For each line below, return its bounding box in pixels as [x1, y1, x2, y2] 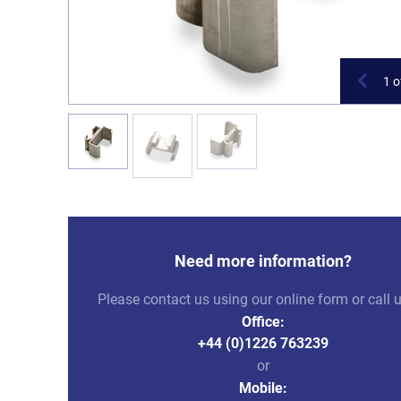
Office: [242, 312, 285, 330]
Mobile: [239, 379, 287, 397]
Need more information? [175, 251, 352, 270]
